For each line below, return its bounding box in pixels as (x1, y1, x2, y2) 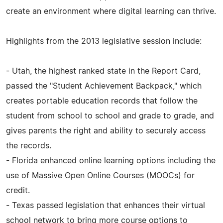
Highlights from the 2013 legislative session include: (6, 37, 202, 45)
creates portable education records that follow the (6, 97, 198, 105)
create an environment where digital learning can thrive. (6, 7, 216, 15)
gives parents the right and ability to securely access (6, 126, 206, 135)
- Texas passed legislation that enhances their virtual (6, 201, 205, 210)
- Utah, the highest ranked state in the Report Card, (6, 67, 201, 75)
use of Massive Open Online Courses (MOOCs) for (6, 171, 195, 180)
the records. (6, 141, 51, 150)
